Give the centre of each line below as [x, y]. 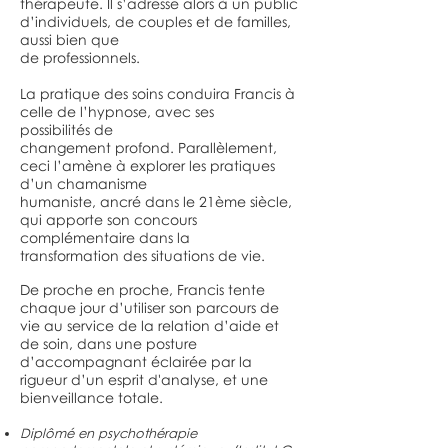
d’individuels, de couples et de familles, [155, 21]
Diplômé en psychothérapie [108, 433]
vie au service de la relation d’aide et [149, 325]
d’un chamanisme [83, 183]
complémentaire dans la [105, 237]
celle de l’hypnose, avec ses [117, 111]
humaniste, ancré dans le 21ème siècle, [156, 201]
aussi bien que [69, 39]
